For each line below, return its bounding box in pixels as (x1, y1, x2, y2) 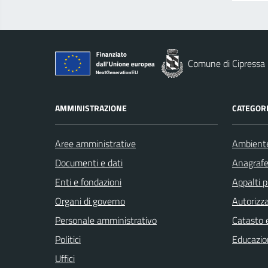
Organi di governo (55, 194, 125, 208)
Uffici (55, 251, 75, 266)
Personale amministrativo (55, 213, 157, 227)
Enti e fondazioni (55, 175, 121, 189)
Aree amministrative (55, 136, 136, 151)
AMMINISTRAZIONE (55, 102, 127, 114)
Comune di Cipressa (188, 56, 265, 71)
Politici (55, 232, 81, 246)
